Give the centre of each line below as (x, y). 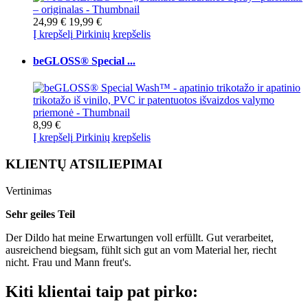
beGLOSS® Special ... (84, 61)
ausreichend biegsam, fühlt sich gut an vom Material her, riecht (141, 250)
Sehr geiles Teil (40, 214)
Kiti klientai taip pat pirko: (102, 291)
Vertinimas (30, 190)
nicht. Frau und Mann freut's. (68, 262)
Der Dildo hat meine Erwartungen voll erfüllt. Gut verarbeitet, (140, 237)
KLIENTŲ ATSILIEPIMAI (84, 164)
